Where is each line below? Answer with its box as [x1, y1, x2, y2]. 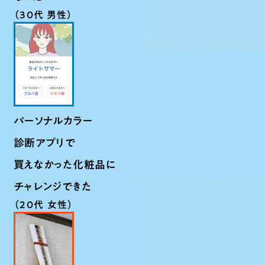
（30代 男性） [14, 10, 73, 20]
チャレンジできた [14, 181, 92, 192]
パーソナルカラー [14, 115, 92, 126]
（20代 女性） [14, 200, 74, 209]
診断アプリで [14, 137, 76, 148]
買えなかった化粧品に [14, 159, 116, 170]
